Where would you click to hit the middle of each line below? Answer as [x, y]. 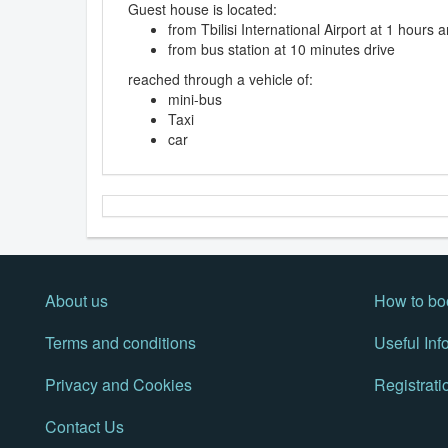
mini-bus [195, 99]
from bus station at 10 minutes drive [281, 49]
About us [76, 301]
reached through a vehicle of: [220, 79]
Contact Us [84, 427]
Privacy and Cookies [118, 385]
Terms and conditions [120, 343]
